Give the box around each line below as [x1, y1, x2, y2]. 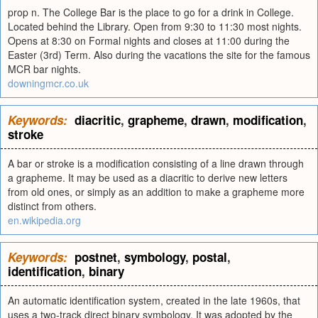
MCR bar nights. [8, 62, 81, 76]
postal [192, 248, 227, 265]
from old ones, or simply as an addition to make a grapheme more [8, 185, 305, 199]
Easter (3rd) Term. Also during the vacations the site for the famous [8, 48, 310, 62]
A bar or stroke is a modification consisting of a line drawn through [8, 156, 304, 170]
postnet [75, 248, 117, 265]
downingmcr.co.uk [8, 76, 89, 90]
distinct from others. [8, 199, 97, 213]
